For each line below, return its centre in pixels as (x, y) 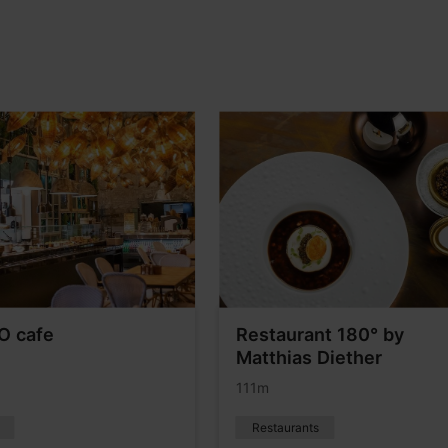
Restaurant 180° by (319, 334)
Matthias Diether (308, 357)
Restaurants (285, 427)
